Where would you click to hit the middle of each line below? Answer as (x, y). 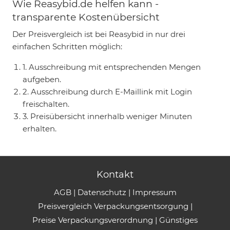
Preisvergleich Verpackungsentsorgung (113, 206)
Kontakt (115, 174)
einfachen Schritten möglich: (67, 46)
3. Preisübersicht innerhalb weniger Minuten (107, 116)
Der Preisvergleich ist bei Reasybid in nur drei (99, 34)
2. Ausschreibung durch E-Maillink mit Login (107, 91)
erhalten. (40, 128)
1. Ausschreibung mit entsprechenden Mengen (112, 67)
